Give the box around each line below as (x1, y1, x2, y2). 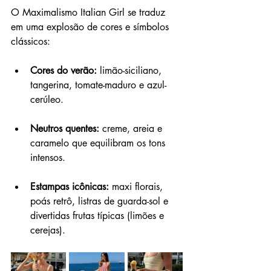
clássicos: (11, 34, 50, 48)
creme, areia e (99, 122, 165, 135)
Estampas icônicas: (30, 180, 112, 193)
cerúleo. (30, 93, 64, 106)
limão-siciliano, (97, 64, 165, 77)
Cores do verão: (30, 64, 97, 77)
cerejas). (30, 223, 65, 237)
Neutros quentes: (30, 122, 99, 135)
